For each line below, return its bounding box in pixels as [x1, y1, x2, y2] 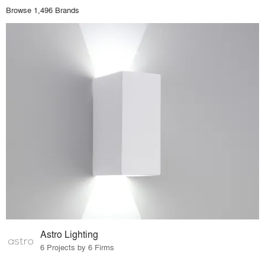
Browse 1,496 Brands [6, 4, 79, 15]
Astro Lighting [40, 227, 99, 241]
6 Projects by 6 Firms [40, 241, 115, 253]
